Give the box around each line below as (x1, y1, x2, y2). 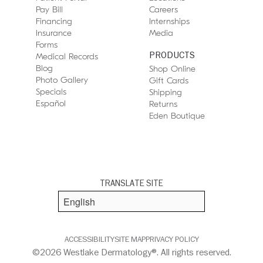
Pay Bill (35, 4, 63, 15)
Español (35, 98, 66, 109)
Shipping (149, 87, 182, 97)
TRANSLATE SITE (100, 178, 163, 189)
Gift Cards (149, 75, 188, 86)
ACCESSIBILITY (64, 234, 114, 245)
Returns (149, 99, 177, 109)
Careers (149, 4, 178, 15)
